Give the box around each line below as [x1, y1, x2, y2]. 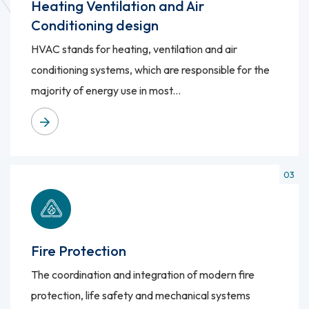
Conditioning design [31, 17, 159, 34]
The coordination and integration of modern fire [31, 268, 255, 282]
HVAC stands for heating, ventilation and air [31, 42, 238, 57]
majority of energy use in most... [31, 83, 181, 98]
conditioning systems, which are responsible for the [31, 63, 270, 77]
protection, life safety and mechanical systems [31, 288, 251, 303]
